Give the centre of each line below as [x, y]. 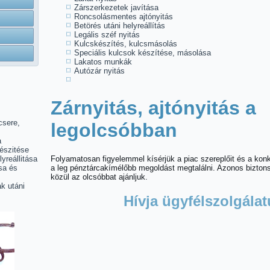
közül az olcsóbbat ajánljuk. [99, 177]
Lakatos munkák [103, 62]
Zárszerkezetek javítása [116, 8]
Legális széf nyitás [107, 35]
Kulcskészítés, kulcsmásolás [126, 44]
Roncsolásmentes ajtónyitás [124, 17]
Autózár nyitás [99, 71]
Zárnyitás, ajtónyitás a [153, 108]
